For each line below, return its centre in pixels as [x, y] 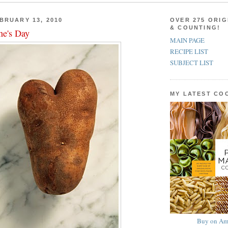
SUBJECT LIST [192, 63]
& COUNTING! [195, 27]
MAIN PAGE [187, 40]
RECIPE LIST [189, 52]
